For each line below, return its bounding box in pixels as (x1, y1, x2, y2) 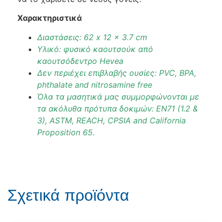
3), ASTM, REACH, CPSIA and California (37, 115, 186, 125)
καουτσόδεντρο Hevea (37, 55, 123, 66)
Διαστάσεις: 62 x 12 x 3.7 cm (37, 32, 147, 42)
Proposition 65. (37, 127, 95, 137)
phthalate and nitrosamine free (37, 79, 152, 90)
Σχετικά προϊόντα (7, 186, 129, 204)
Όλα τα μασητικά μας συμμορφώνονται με (37, 91, 199, 102)
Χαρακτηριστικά (17, 13, 82, 23)
